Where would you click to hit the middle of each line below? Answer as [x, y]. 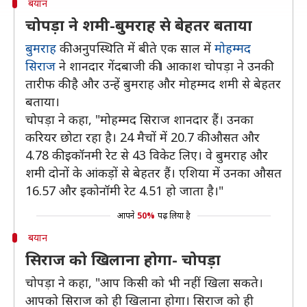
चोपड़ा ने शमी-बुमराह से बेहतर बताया [139, 25]
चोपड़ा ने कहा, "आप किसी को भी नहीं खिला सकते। [144, 282]
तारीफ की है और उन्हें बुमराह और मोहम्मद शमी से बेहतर [153, 84]
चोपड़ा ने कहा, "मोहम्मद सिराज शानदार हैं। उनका [139, 119]
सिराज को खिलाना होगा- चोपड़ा [123, 259]
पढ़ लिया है [174, 216]
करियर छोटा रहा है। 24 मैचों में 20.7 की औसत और [143, 137]
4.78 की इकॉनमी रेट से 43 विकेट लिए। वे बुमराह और [147, 155]
